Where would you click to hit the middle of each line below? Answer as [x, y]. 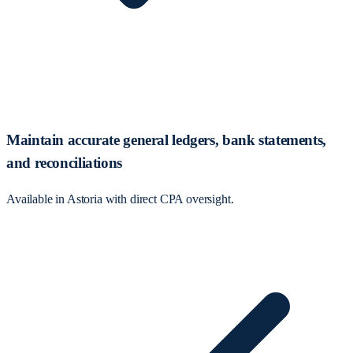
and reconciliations [64, 163]
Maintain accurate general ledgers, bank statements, [166, 140]
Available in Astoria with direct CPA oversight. [120, 199]
